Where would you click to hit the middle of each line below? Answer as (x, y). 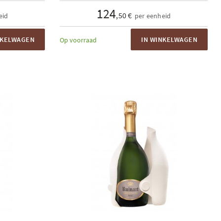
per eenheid (153, 16)
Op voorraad (78, 40)
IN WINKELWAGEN (169, 39)
